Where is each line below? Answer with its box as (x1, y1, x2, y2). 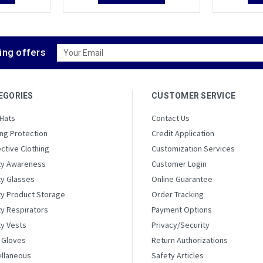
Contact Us (151, 112, 190, 123)
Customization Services (151, 143, 235, 154)
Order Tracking (151, 188, 204, 200)
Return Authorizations (151, 234, 228, 245)
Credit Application (151, 127, 214, 139)
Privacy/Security (151, 219, 210, 230)
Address (56, 60, 88, 70)
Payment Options (151, 204, 212, 215)
